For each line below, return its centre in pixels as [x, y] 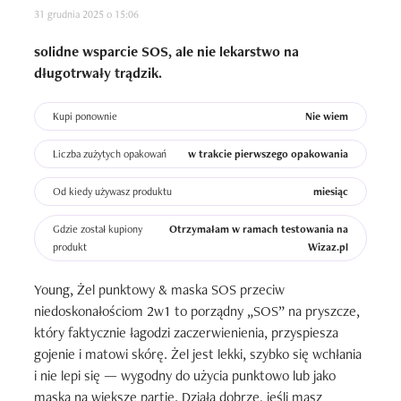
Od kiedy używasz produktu [112, 192]
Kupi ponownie [85, 116]
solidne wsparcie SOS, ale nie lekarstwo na [166, 51]
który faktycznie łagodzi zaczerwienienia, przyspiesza [186, 333]
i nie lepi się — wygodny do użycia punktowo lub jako [185, 375]
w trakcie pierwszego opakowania [268, 154]
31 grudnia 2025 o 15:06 [86, 14]
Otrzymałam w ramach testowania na [259, 229]
